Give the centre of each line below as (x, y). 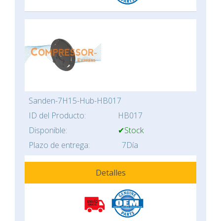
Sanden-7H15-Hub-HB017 (75, 101)
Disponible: (48, 130)
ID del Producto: (57, 116)
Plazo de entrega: (59, 145)
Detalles (110, 173)
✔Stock (131, 130)
